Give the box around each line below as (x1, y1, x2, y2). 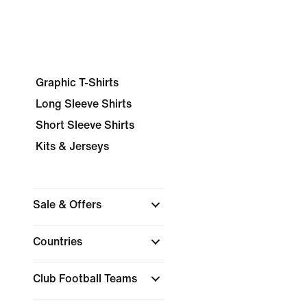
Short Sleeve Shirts (36, 119, 134, 131)
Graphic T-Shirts (36, 77, 119, 88)
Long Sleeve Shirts (36, 98, 132, 110)
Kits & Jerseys (36, 140, 109, 152)
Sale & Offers (33, 199, 104, 210)
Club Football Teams (33, 273, 140, 284)
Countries (33, 236, 85, 247)
